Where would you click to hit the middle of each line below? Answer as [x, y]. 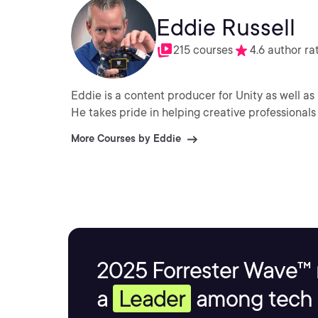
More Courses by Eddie [126, 138]
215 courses [203, 50]
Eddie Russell [226, 27]
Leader [152, 298]
